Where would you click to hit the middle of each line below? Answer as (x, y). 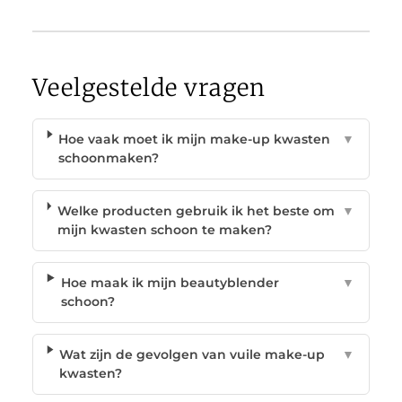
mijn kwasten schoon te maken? (164, 229)
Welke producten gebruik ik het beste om (196, 210)
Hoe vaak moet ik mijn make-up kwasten (195, 139)
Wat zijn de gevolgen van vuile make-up (192, 354)
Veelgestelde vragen (149, 87)
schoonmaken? (109, 157)
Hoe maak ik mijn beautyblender (170, 282)
